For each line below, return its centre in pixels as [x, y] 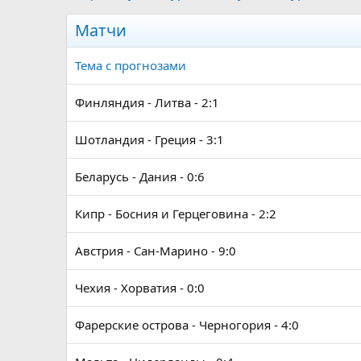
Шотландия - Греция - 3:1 [149, 140]
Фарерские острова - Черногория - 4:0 [187, 325]
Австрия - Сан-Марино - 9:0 [156, 251]
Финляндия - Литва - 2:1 [147, 103]
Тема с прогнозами [131, 66]
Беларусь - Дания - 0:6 [140, 177]
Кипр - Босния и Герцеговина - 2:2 [176, 214]
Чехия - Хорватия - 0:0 [140, 288]
